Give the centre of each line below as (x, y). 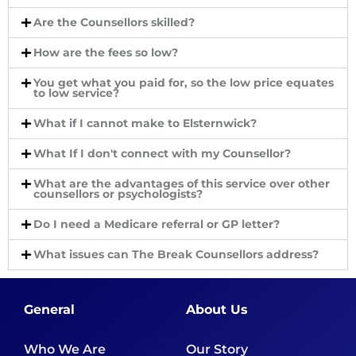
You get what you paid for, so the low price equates (184, 82)
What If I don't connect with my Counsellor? (163, 153)
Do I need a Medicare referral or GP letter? (157, 224)
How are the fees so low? (106, 52)
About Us (217, 309)
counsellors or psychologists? (118, 193)
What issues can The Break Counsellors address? (176, 254)
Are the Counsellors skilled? (114, 22)
